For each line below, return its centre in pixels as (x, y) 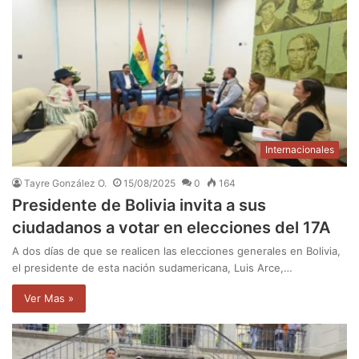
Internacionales (300, 150)
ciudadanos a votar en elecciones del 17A (171, 228)
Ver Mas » (49, 298)
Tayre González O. (65, 184)
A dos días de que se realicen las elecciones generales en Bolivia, (176, 251)
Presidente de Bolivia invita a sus (139, 206)
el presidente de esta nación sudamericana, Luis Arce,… (152, 268)
